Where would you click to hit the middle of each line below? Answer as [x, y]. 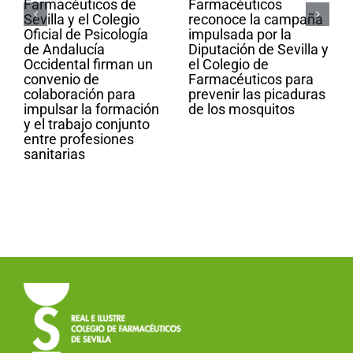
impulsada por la [240, 35]
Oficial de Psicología [86, 35]
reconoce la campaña [256, 20]
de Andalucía [64, 50]
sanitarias [54, 154]
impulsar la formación [91, 110]
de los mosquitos [242, 110]
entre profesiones [79, 139]
